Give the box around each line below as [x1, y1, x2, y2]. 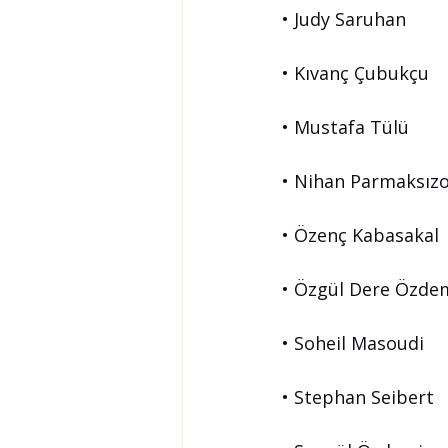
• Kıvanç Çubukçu [282, 61, 429, 85]
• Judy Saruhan [282, 7, 406, 31]
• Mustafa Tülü [282, 115, 409, 139]
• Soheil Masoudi [282, 331, 424, 355]
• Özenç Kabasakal [282, 223, 439, 247]
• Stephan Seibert [282, 385, 434, 409]
